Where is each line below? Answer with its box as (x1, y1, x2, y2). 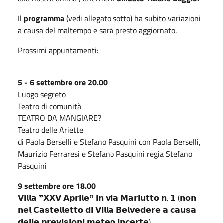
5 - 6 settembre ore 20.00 (18, 76, 108, 89)
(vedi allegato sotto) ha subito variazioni (66, 12, 201, 25)
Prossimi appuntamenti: (18, 44, 98, 57)
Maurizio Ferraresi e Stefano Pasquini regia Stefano (18, 148, 192, 160)
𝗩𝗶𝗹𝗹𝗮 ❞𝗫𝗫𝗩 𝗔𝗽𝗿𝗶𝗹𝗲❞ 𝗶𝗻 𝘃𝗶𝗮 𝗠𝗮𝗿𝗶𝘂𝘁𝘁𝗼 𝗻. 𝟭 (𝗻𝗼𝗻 (18, 192, 196, 204)
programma (24, 12, 66, 25)
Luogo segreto (18, 88, 66, 101)
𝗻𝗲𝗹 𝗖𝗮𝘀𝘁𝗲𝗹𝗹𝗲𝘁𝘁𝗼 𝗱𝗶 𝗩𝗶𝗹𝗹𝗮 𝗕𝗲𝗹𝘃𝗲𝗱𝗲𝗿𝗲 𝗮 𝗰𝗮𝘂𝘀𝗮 (18, 204, 196, 216)
